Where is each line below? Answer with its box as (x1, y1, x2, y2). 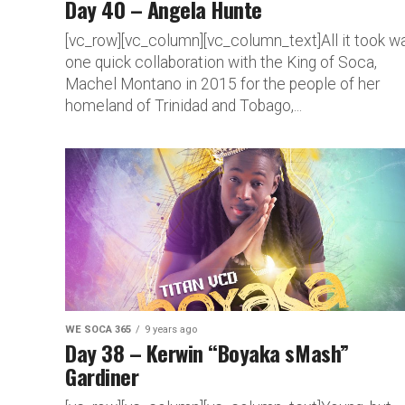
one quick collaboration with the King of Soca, (65, 52, 377, 71)
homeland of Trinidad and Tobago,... (65, 96, 302, 115)
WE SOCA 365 (65, 323, 131, 335)
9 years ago (145, 323, 197, 335)
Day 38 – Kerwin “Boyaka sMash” (65, 335, 349, 369)
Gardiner (65, 359, 139, 392)
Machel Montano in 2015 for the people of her (65, 74, 380, 93)
